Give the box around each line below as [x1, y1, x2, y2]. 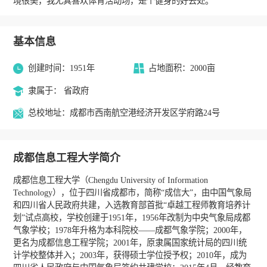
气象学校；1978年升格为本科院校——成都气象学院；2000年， [13, 225, 247, 235]
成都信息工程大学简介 [13, 151, 120, 164]
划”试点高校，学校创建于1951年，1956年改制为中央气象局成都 [13, 212, 250, 222]
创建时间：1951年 [27, 63, 95, 73]
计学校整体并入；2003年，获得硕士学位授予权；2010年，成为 [13, 250, 247, 260]
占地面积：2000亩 [148, 63, 216, 73]
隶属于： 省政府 [27, 85, 89, 95]
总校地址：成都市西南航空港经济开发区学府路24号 [27, 108, 220, 118]
